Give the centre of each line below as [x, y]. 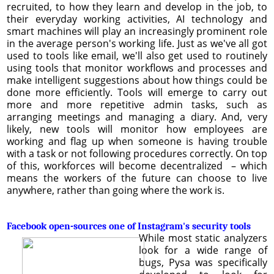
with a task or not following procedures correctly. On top [137, 153]
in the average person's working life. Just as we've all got [137, 43]
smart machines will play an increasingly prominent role [137, 31]
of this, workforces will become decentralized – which [137, 165]
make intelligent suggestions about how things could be [137, 80]
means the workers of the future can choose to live [137, 178]
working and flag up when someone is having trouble [137, 141]
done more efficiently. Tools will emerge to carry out [137, 92]
